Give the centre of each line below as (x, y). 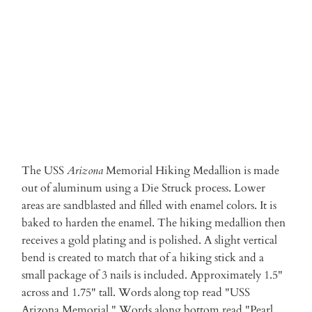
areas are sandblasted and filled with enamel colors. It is (149, 206)
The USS (45, 171)
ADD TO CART (156, 29)
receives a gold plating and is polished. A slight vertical (150, 241)
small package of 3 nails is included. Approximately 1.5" (153, 275)
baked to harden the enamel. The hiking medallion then (154, 223)
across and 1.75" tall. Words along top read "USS (136, 293)
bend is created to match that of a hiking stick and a (143, 258)
